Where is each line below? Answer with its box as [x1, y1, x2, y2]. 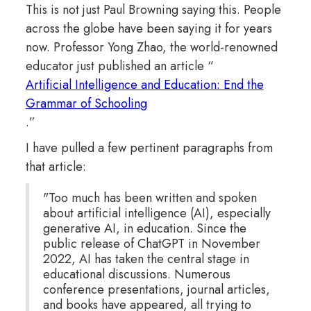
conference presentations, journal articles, [42, 280, 270, 299]
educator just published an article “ [25, 56, 214, 75]
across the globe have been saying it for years [25, 19, 272, 37]
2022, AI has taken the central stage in [42, 249, 249, 268]
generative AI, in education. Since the [42, 219, 246, 237]
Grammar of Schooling [25, 94, 147, 112]
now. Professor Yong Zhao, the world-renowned [25, 37, 278, 56]
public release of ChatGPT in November [42, 234, 260, 253]
